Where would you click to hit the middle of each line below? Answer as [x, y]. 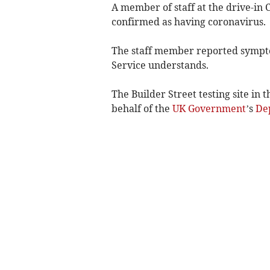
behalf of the [142, 108]
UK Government [209, 108]
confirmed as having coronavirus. [188, 21]
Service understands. [160, 65]
